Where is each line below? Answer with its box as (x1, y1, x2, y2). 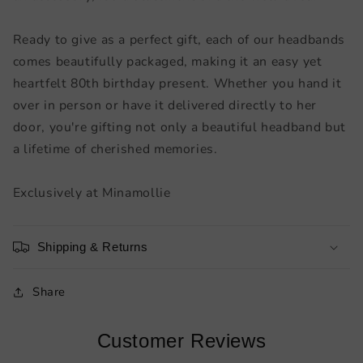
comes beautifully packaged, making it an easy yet (12, 53, 322, 71)
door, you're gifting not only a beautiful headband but (12, 118, 346, 137)
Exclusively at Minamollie (12, 184, 171, 203)
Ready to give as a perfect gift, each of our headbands (12, 31, 345, 49)
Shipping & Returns (36, 240, 148, 254)
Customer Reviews (96, 330, 267, 352)
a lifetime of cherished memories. (12, 140, 218, 159)
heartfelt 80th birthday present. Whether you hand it (12, 75, 342, 93)
